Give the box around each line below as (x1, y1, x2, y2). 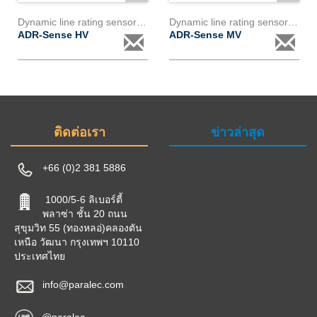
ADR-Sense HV (18, 29, 91, 40)
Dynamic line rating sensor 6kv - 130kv (288, 16, 298, 28)
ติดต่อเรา (53, 125, 105, 139)
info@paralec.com (42, 279, 124, 290)
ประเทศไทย (14, 250, 65, 262)
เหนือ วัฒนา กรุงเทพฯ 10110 (14, 236, 139, 248)
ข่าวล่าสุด (211, 125, 265, 139)
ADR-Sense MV (169, 29, 244, 40)
